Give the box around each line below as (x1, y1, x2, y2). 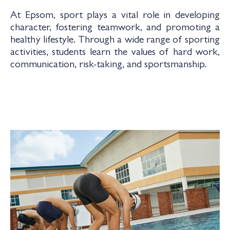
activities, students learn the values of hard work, (10, 48, 220, 58)
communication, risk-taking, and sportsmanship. (10, 60, 206, 70)
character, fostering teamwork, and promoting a (10, 23, 220, 33)
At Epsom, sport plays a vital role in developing (10, 11, 220, 21)
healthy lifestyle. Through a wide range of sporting (10, 35, 220, 46)
